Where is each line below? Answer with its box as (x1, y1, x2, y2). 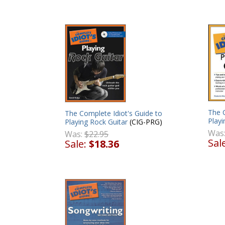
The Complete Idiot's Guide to (65, 108, 162, 118)
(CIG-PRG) (128, 117, 162, 127)
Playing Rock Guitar (65, 117, 128, 127)
